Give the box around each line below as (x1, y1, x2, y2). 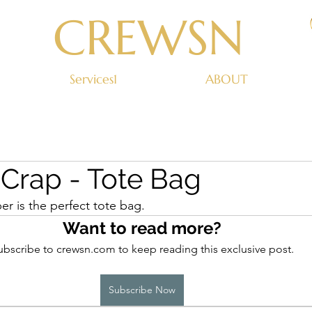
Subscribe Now (109, 283, 175, 296)
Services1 (70, 71, 117, 87)
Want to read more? (63, 218, 221, 238)
